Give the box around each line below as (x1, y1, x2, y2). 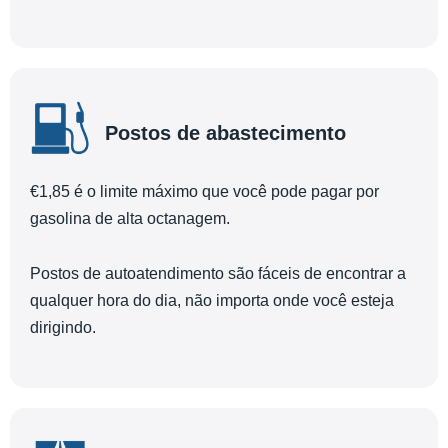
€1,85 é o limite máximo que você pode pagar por (30, 183, 379, 201)
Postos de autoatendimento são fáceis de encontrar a (30, 264, 406, 282)
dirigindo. (30, 318, 96, 336)
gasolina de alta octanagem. (30, 210, 230, 228)
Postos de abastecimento (105, 122, 346, 145)
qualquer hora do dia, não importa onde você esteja (30, 291, 394, 309)
